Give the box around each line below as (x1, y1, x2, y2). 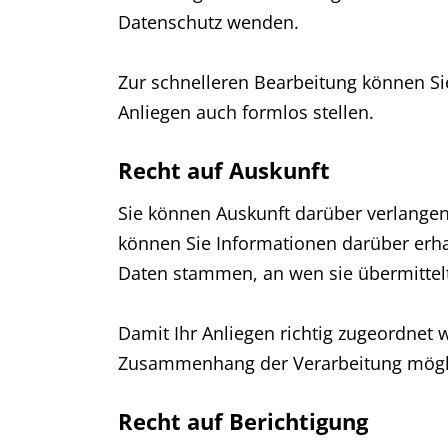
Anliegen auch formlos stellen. (118, 100, 374, 124)
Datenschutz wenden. (118, 10, 299, 34)
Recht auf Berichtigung (118, 406, 368, 436)
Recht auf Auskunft (118, 155, 330, 185)
